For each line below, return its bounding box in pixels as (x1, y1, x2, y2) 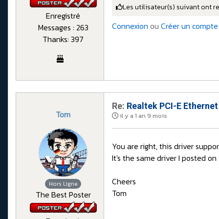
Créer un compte (161, 20, 218, 32)
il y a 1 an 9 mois (120, 111, 167, 121)
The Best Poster (35, 189, 91, 201)
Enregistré (46, 10, 80, 22)
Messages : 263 (38, 22, 88, 34)
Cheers (112, 175, 136, 188)
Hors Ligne (48, 179, 78, 189)
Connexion (112, 20, 148, 32)
